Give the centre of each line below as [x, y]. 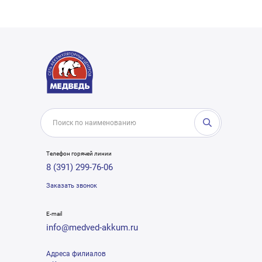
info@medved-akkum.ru [92, 228]
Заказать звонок [72, 186]
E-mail [54, 214]
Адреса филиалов [76, 254]
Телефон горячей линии [79, 154]
